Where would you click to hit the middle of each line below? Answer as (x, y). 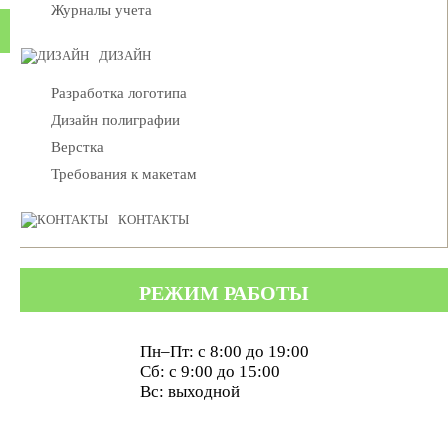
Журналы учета (101, 10)
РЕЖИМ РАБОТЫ (224, 293)
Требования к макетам (124, 174)
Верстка (77, 147)
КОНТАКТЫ (153, 219)
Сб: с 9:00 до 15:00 (209, 371)
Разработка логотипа (119, 93)
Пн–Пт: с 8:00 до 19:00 (224, 351)
